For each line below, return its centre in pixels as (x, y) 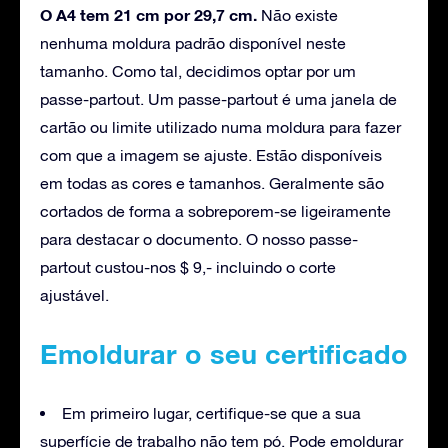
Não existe (297, 15)
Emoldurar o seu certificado (224, 354)
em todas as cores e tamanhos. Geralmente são (212, 183)
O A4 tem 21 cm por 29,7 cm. (148, 15)
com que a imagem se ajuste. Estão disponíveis (211, 155)
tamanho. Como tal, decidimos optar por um (198, 71)
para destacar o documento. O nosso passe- (199, 239)
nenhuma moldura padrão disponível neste (193, 43)
